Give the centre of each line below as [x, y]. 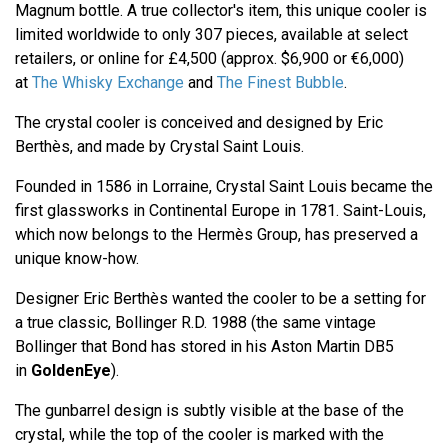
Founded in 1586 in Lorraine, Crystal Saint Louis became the [224, 187]
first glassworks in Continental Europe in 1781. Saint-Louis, [220, 211]
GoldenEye [71, 371]
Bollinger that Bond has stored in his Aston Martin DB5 [204, 347]
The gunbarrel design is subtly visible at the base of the [209, 411]
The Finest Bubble [280, 83]
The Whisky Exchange [108, 83]
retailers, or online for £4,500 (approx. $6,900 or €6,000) [209, 59]
